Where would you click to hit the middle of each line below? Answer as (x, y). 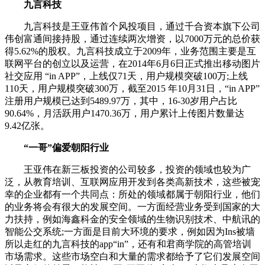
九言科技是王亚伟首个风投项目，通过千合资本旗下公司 (132, 27)
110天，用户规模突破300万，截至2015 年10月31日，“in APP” (132, 89)
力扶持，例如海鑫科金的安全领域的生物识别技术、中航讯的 (132, 219)
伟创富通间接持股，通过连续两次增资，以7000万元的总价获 (132, 39)
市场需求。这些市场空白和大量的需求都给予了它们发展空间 (132, 257)
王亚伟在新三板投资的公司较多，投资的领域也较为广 (128, 170)
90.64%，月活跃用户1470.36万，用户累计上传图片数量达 (125, 114)
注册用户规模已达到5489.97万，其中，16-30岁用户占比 (121, 101)
